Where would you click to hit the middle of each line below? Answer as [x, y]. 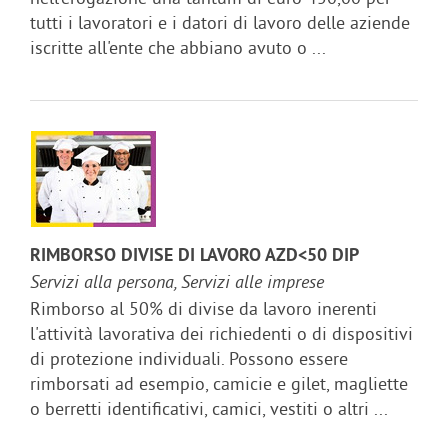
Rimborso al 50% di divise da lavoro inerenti [203, 308]
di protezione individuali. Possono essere [189, 358]
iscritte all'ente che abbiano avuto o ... [178, 47]
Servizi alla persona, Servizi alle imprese [177, 283]
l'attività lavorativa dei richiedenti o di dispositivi [221, 333]
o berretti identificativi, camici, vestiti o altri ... [209, 408]
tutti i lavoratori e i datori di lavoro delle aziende [220, 22]
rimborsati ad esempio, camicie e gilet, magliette [219, 383]
